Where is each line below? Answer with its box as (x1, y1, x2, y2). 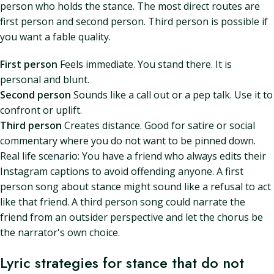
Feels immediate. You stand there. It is (57, 57, 232, 71)
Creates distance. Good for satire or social (62, 119, 255, 132)
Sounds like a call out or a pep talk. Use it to (71, 88, 273, 102)
